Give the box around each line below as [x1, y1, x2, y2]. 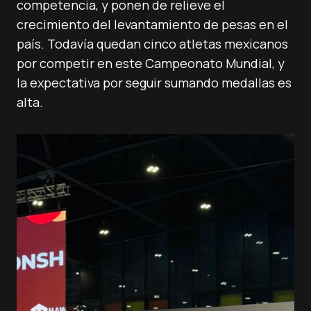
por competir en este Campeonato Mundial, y [17, 55, 285, 72]
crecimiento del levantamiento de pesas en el [17, 16, 288, 33]
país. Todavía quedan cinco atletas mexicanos [17, 35, 288, 52]
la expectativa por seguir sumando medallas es [17, 74, 292, 91]
